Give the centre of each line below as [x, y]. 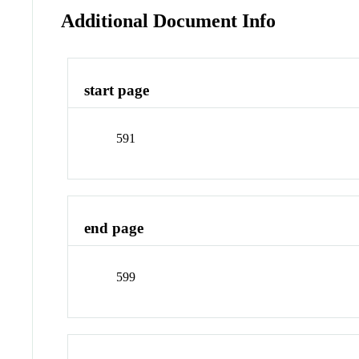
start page [117, 90]
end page [114, 228]
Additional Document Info [169, 20]
